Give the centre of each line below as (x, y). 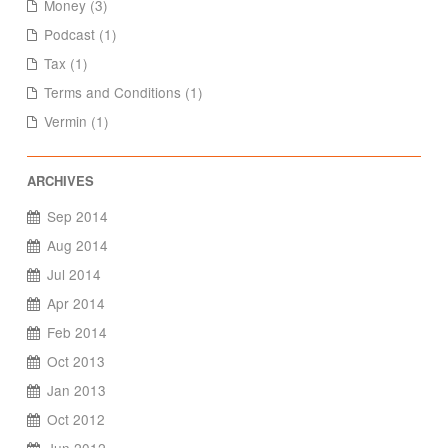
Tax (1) (65, 63)
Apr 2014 (75, 303)
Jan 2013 (76, 390)
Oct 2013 (75, 361)
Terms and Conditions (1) (123, 92)
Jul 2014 (73, 274)
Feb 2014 (76, 332)
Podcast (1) (80, 34)
